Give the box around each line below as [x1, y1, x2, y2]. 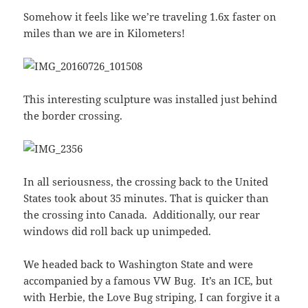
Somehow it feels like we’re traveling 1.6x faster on [23, 10, 277, 24]
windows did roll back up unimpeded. [23, 224, 212, 239]
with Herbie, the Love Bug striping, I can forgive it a [23, 290, 280, 305]
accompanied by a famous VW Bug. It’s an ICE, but [23, 274, 273, 288]
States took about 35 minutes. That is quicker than [23, 191, 269, 206]
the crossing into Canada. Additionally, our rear [23, 208, 261, 222]
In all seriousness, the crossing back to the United [23, 175, 269, 189]
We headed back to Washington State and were [23, 257, 254, 272]
